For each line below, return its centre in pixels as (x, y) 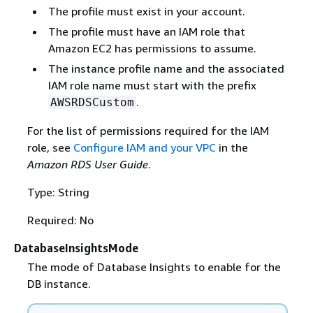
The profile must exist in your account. (146, 11)
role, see (50, 147)
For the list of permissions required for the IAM (148, 131)
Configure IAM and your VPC (144, 147)
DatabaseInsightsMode (76, 248)
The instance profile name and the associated (166, 68)
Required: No (60, 220)
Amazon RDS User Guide (87, 164)
